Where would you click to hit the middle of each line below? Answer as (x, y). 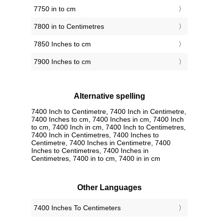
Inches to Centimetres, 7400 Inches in (90, 150)
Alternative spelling (109, 96)
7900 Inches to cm (62, 62)
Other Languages (109, 187)
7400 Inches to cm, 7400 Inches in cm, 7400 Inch (108, 119)
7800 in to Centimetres (69, 27)
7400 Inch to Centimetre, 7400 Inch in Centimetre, (109, 111)
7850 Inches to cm (62, 44)
